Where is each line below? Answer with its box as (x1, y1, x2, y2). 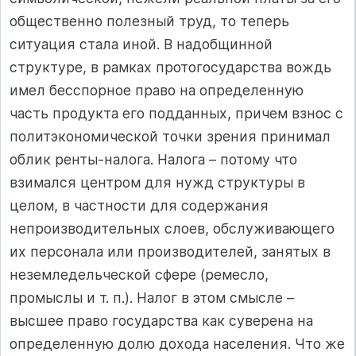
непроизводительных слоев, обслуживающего (10, 220, 335, 238)
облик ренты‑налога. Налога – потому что (10, 151, 297, 168)
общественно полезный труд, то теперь (10, 13, 289, 30)
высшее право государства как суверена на (10, 312, 313, 330)
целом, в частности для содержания (10, 197, 269, 215)
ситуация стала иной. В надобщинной (10, 36, 273, 53)
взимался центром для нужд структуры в (10, 174, 305, 192)
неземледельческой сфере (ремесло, (10, 266, 269, 284)
